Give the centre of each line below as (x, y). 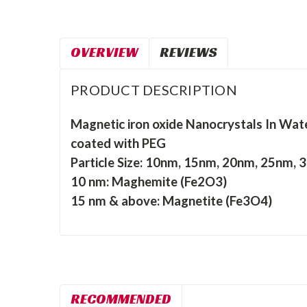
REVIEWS (188, 52)
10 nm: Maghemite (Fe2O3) (149, 181)
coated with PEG (118, 143)
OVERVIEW (105, 52)
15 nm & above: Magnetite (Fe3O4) (171, 200)
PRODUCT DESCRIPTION (154, 90)
